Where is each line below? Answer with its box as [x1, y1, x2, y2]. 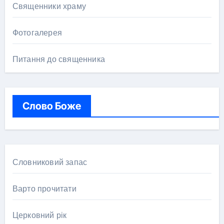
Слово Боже [22, 100, 81, 112]
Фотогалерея [12, 27, 62, 38]
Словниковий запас [12, 157, 87, 167]
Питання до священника [12, 54, 105, 64]
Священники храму [12, 1, 86, 11]
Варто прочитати [12, 183, 76, 194]
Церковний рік [12, 210, 67, 220]
